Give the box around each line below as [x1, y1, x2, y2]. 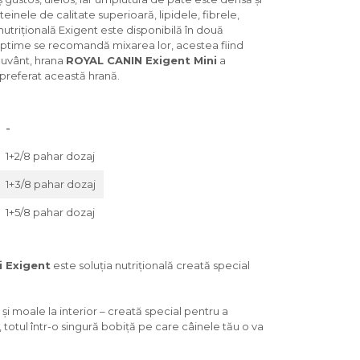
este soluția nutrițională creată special [51, 258, 250, 272]
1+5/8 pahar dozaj [6, 205, 95, 219]
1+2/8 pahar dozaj [6, 149, 95, 162]
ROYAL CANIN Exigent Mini [66, 53, 217, 67]
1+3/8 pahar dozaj [6, 177, 96, 190]
